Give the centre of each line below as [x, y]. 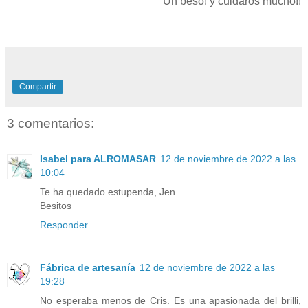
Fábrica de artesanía [88, 268]
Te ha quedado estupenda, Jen [108, 192]
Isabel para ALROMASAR [98, 159]
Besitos [56, 206]
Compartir [38, 86]
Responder [64, 225]
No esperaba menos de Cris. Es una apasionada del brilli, [170, 301]
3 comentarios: [51, 123]
